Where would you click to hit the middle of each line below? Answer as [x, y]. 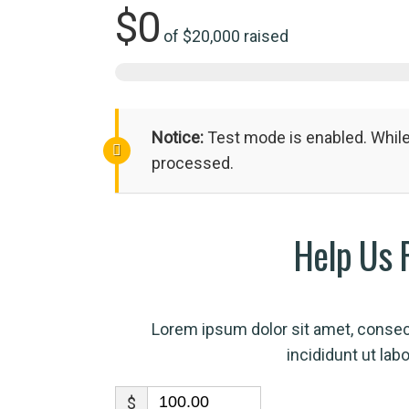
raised [264, 37]
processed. [192, 163]
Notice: [177, 138]
